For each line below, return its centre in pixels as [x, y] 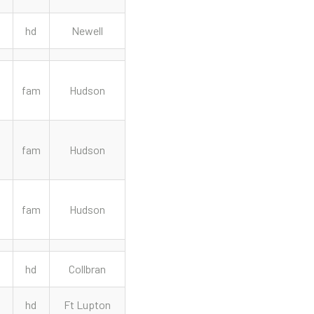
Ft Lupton [87, 305]
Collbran [87, 269]
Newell [87, 30]
